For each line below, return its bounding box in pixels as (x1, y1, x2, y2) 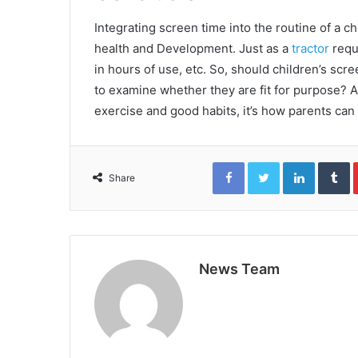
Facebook (244, 154, 292, 168)
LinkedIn (314, 154, 356, 168)
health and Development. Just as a (94, 40, 292, 56)
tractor (292, 40, 329, 56)
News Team (199, 260, 280, 277)
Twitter (279, 154, 314, 168)
